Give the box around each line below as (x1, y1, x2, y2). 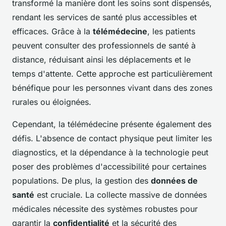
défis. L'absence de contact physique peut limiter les (12, 133, 212, 144)
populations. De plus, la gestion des (12, 176, 151, 186)
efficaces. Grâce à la (12, 26, 93, 37)
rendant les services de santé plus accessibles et (12, 12, 197, 23)
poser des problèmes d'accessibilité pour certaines (12, 161, 206, 172)
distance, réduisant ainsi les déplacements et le (12, 54, 191, 65)
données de (151, 176, 198, 186)
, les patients (147, 26, 195, 37)
